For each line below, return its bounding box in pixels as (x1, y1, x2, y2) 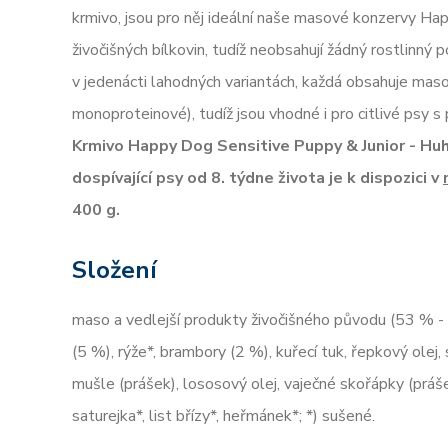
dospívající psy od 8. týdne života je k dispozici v (72, 167, 443, 189)
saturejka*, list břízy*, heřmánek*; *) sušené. (72, 405, 375, 427)
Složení (72, 254, 157, 286)
